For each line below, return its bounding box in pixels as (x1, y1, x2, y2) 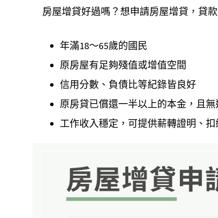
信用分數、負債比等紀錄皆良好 (60, 78, 196, 91)
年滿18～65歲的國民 (60, 39, 147, 52)
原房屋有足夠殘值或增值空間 (60, 58, 186, 71)
